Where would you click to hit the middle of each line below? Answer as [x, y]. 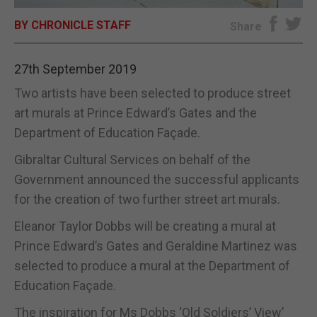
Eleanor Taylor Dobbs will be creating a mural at [145, 226]
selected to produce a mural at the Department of [152, 265]
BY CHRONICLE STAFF [73, 25]
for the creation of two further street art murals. [147, 199]
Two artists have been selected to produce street [152, 93]
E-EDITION [158, 26]
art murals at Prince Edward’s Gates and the [136, 113]
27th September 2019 [75, 69]
